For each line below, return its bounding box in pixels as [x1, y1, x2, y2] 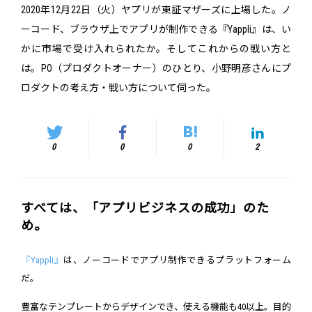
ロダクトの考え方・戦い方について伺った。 [21, 82, 216, 93]
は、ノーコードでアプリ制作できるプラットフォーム [63, 255, 292, 265]
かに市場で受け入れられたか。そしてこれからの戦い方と [21, 43, 291, 54]
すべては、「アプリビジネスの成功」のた [21, 201, 270, 215]
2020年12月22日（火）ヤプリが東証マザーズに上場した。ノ [21, 4, 291, 15]
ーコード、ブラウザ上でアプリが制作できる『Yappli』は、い [21, 24, 291, 35]
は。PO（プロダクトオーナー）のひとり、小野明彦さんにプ [21, 63, 291, 74]
